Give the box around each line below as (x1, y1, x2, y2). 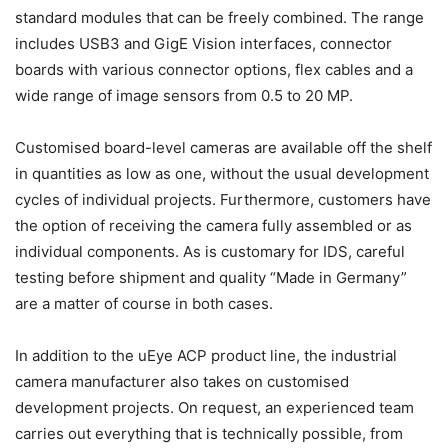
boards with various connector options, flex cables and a (15, 59, 413, 79)
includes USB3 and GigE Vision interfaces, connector (15, 33, 392, 53)
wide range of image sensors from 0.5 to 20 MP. (15, 85, 353, 105)
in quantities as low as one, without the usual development (15, 163, 429, 183)
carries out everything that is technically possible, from (15, 423, 403, 443)
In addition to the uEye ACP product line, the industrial (15, 345, 397, 365)
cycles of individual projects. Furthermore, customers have (15, 189, 431, 209)
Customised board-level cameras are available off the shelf (15, 137, 432, 157)
